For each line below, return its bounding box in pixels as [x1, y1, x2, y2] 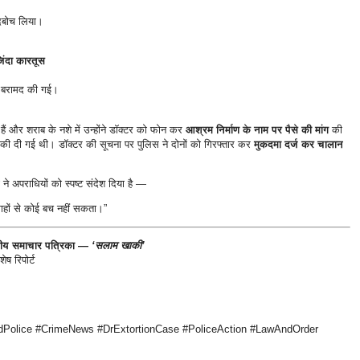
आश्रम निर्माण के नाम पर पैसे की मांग [185, 123, 329, 136]
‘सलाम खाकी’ [91, 239, 145, 252]
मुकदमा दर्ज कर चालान [253, 137, 343, 150]
